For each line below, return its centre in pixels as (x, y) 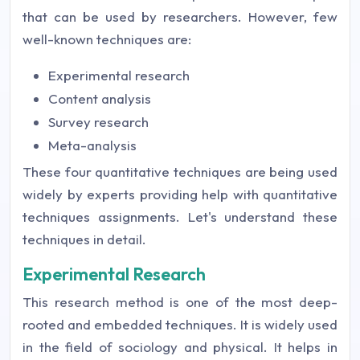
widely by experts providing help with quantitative (180, 194)
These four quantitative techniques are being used (180, 171)
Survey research (98, 121)
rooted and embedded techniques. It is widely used (180, 324)
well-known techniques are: (107, 39)
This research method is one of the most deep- (180, 301)
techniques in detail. (84, 239)
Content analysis (100, 98)
